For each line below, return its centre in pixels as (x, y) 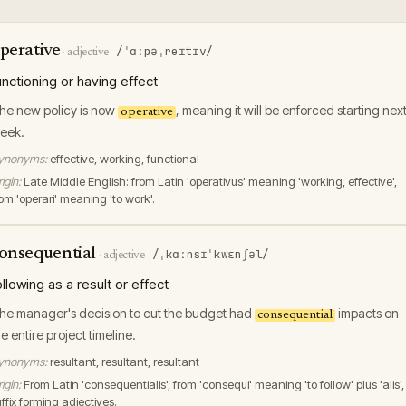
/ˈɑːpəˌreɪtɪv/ (164, 51)
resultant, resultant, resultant (125, 362)
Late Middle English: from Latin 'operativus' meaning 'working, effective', (210, 181)
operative (147, 112)
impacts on (367, 313)
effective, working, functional (125, 159)
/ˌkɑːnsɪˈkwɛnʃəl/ (211, 254)
